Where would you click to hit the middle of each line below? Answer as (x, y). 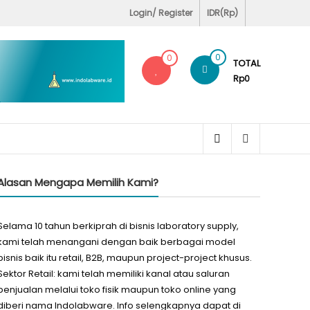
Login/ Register (161, 13)
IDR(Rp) (222, 13)
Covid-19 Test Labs (107, 12)
